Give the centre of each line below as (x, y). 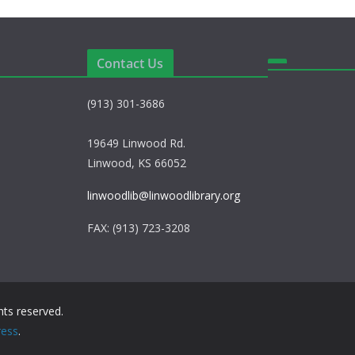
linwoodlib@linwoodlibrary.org (164, 195)
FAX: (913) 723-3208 (139, 228)
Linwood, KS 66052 (137, 163)
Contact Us (130, 63)
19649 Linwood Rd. (136, 143)
